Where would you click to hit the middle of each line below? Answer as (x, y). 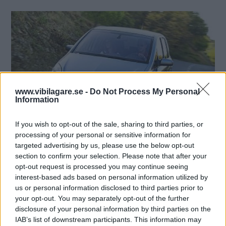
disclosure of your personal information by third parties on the (113, 209)
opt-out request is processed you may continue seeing (102, 166)
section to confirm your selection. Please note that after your (111, 156)
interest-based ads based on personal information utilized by (111, 177)
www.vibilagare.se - (52, 91)
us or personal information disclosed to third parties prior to (109, 187)
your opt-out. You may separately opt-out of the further (102, 198)
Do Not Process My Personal (145, 91)
